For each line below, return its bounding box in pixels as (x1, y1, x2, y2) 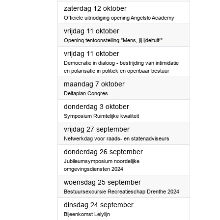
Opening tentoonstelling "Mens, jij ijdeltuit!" (64, 37, 163, 43)
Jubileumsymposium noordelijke (64, 158, 139, 164)
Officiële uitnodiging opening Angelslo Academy (64, 15, 174, 21)
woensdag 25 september (64, 178, 141, 186)
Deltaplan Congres (64, 90, 108, 96)
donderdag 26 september (64, 148, 143, 156)
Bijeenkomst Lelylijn (64, 211, 110, 217)
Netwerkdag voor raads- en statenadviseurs (64, 136, 169, 141)
